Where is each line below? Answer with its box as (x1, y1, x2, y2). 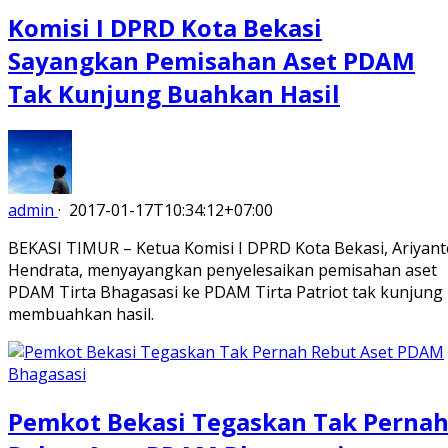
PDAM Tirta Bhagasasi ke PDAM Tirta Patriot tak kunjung (8, 280, 443, 303)
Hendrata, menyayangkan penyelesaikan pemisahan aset (8, 258, 437, 281)
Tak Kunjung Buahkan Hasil (8, 76, 340, 110)
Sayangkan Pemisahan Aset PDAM (8, 43, 415, 77)
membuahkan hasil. (8, 302, 154, 325)
